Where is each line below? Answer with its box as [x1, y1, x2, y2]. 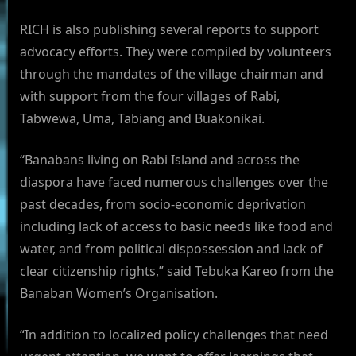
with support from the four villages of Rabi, [20, 87, 280, 106]
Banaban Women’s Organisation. [20, 284, 218, 303]
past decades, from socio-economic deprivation [20, 195, 306, 214]
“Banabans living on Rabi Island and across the [20, 151, 300, 169]
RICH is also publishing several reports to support [20, 21, 319, 39]
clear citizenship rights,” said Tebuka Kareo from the [20, 262, 334, 281]
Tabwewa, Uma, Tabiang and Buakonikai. [20, 110, 265, 128]
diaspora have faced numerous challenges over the [20, 173, 328, 192]
